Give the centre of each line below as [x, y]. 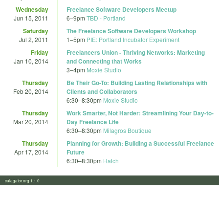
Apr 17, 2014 [31, 152]
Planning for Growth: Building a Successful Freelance [140, 143]
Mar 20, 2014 [31, 121]
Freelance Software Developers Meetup [121, 9]
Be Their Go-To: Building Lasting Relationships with [137, 82]
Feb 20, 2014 [31, 91]
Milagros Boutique [127, 130]
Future [76, 152]
